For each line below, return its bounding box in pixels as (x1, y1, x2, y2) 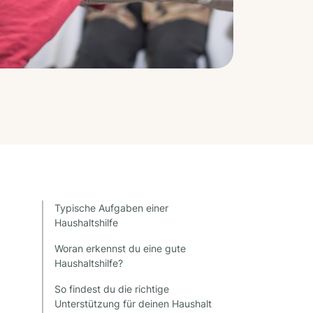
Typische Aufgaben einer (54, 202, 168, 214)
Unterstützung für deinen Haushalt (54, 298, 212, 310)
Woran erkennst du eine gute (54, 242, 186, 255)
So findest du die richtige (54, 283, 169, 296)
